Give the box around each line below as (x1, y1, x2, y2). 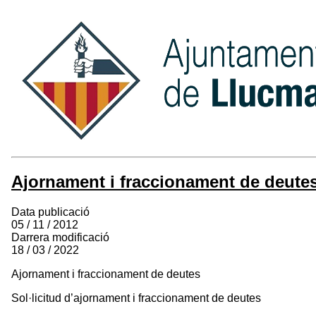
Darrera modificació (11, 231, 109, 243)
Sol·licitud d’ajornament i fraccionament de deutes (11, 291, 261, 304)
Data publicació (11, 205, 90, 218)
